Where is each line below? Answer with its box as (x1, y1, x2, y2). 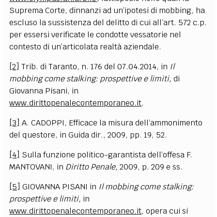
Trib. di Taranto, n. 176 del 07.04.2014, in (19, 61, 170, 72)
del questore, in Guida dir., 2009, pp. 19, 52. (9, 129, 168, 140)
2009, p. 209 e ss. (120, 161, 183, 172)
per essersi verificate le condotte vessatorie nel (9, 29, 182, 40)
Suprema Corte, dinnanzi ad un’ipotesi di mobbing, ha (9, 5, 205, 15)
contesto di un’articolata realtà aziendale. (9, 41, 162, 52)
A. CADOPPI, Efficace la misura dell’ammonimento (20, 117, 203, 128)
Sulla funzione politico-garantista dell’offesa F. (20, 149, 193, 160)
